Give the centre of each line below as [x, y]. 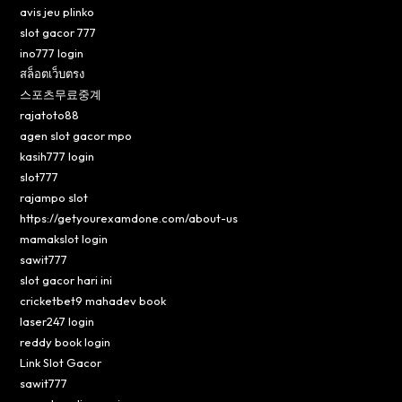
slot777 [39, 176]
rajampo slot [54, 197]
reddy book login [66, 341]
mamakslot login [64, 238]
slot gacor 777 [58, 32]
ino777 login [52, 52]
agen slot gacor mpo [76, 135]
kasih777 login [57, 156]
